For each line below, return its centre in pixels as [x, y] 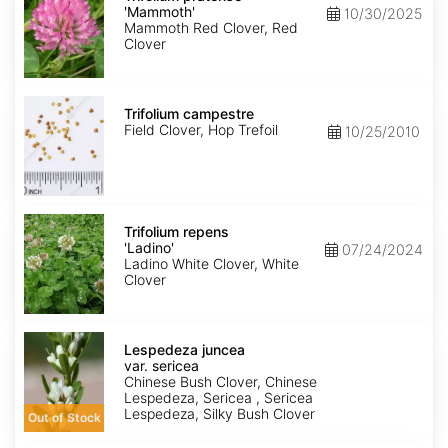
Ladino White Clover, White [211, 264]
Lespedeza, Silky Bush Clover [219, 414]
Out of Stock [64, 418]
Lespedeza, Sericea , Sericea [218, 398]
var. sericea [161, 366]
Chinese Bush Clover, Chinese [220, 382]
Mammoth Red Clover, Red [211, 28]
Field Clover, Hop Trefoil [201, 130]
